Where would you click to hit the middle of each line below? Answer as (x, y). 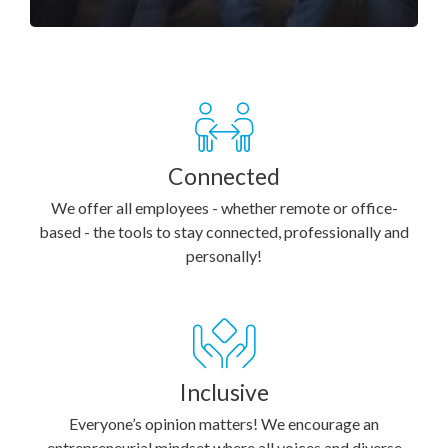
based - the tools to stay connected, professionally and (224, 231)
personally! (224, 255)
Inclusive (224, 392)
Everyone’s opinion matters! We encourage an (224, 423)
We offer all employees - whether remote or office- (224, 207)
